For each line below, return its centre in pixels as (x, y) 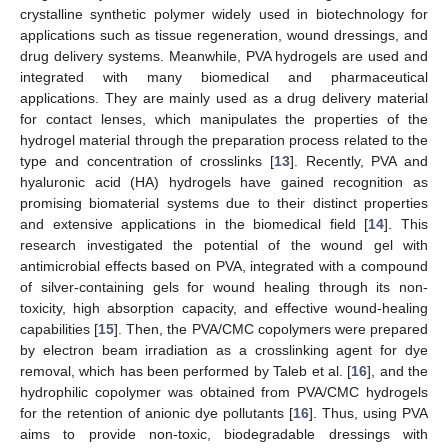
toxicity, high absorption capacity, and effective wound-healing (224, 307)
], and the (398, 370)
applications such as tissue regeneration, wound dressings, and (224, 34)
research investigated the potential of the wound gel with (224, 244)
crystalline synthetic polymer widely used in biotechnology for (224, 13)
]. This (406, 223)
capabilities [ (59, 328)
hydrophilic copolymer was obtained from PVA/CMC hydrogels (224, 391)
